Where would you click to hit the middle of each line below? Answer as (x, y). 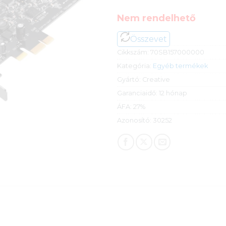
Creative (156, 79)
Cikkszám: (133, 52)
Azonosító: (135, 120)
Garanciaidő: (138, 93)
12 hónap (173, 93)
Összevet (148, 39)
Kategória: (135, 66)
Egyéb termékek (180, 66)
